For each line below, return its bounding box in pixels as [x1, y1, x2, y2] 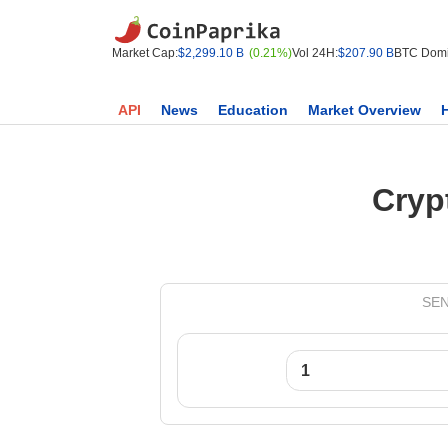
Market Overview [308, 102, 421, 118]
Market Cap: [112, 46, 178, 60]
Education [218, 102, 288, 118]
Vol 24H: [292, 46, 338, 60]
